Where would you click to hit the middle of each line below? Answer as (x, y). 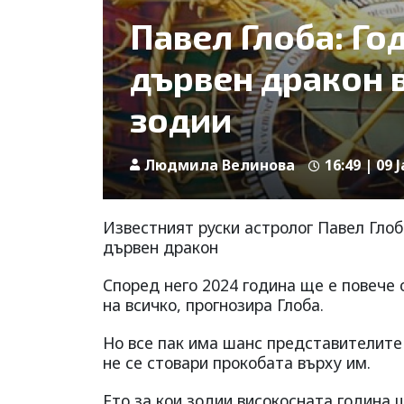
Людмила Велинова (220, 165)
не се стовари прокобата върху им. (237, 362)
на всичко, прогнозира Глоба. (213, 304)
